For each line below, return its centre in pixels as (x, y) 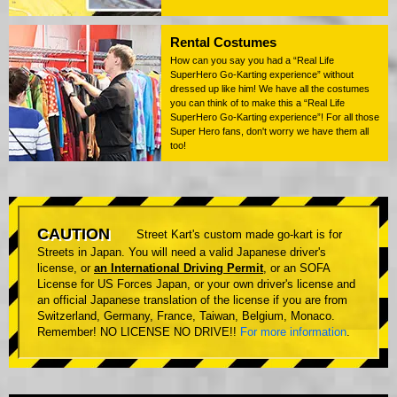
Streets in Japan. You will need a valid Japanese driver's (182, 253)
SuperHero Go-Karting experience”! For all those (275, 117)
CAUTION (74, 234)
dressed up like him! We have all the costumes (270, 89)
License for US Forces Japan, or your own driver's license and (196, 284)
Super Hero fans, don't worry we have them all (269, 132)
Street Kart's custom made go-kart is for (239, 235)
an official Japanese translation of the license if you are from (192, 300)
